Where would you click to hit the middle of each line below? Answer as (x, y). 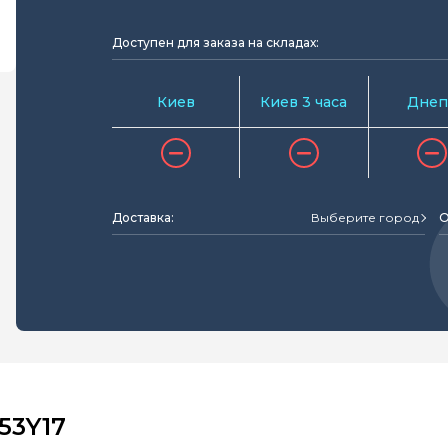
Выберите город (365, 217)
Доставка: (143, 217)
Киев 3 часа (304, 101)
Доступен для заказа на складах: (215, 42)
